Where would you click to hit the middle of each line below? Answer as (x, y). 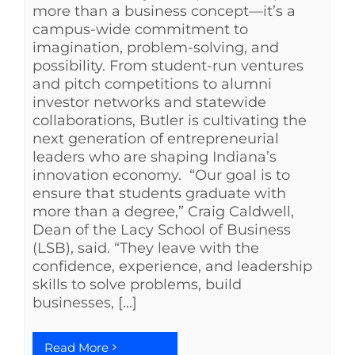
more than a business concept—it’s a (164, 11)
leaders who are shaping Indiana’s (155, 157)
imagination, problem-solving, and (156, 47)
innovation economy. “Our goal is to (161, 175)
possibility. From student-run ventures (168, 65)
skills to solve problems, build (137, 284)
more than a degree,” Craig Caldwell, (163, 211)
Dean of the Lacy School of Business (162, 229)
